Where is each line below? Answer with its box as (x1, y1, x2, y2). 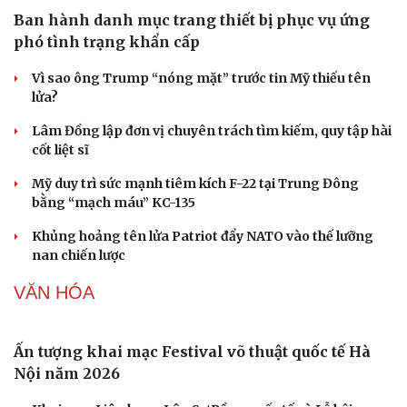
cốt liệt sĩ (32, 141, 89, 158)
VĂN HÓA (14, 282, 94, 303)
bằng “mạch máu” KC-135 (32, 194, 195, 211)
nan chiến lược (32, 246, 125, 263)
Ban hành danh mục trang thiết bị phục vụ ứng (14, 10, 370, 29)
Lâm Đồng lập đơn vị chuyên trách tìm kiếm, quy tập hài (32, 122, 392, 139)
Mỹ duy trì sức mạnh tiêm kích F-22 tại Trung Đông (32, 174, 359, 192)
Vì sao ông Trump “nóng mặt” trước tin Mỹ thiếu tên (32, 69, 371, 86)
